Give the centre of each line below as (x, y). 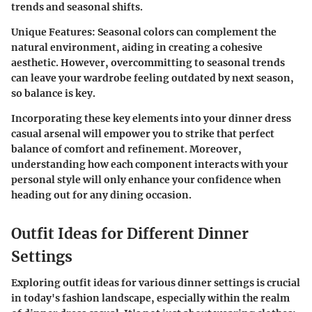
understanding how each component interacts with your (150, 164)
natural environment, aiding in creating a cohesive (137, 47)
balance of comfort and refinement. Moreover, (126, 149)
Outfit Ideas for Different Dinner (130, 233)
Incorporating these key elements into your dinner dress (151, 118)
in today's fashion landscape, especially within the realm (150, 298)
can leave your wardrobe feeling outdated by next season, (153, 78)
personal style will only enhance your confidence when (146, 179)
